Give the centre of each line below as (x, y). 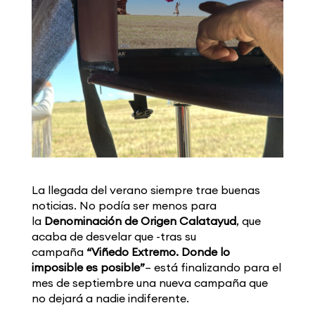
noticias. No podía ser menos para (124, 206)
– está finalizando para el (213, 268)
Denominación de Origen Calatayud (140, 221)
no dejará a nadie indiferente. (110, 298)
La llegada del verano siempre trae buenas (146, 190)
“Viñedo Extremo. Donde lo (158, 252)
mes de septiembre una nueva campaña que (149, 283)
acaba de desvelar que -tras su (114, 237)
